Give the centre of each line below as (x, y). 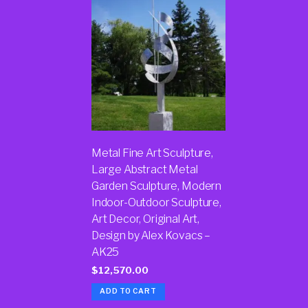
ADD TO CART (128, 291)
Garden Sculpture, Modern (156, 186)
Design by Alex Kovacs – (151, 235)
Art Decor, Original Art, (145, 219)
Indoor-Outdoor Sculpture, (156, 202)
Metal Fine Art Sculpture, (152, 153)
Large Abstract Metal (144, 169)
